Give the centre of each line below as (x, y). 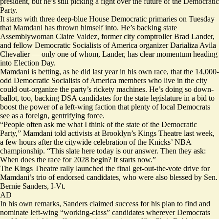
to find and (193, 203)
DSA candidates (86, 98)
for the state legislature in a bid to (163, 98)
